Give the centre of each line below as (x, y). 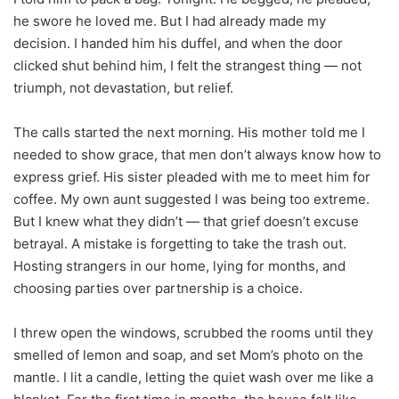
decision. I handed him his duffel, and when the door (178, 43)
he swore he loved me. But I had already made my (170, 20)
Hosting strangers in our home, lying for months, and (179, 265)
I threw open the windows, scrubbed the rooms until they (193, 332)
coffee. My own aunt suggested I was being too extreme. (191, 199)
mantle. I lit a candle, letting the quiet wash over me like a (193, 377)
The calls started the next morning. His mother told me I (189, 132)
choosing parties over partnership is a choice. (158, 288)
